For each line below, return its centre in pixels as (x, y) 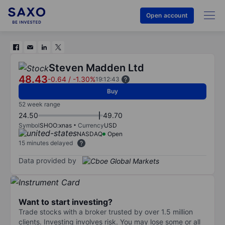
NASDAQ (90, 134)
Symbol (29, 125)
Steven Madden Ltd (96, 68)
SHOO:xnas (56, 125)
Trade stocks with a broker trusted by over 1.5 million (106, 211)
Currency (91, 125)
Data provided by (47, 160)
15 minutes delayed (46, 143)
